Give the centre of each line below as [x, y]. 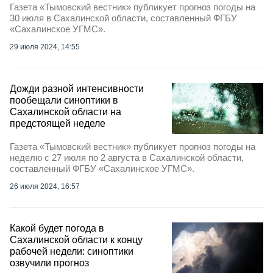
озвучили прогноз [49, 263]
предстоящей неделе [58, 123]
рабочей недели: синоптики [72, 252]
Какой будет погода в [57, 229]
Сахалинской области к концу [76, 240]
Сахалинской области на [66, 112]
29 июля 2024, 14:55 [45, 47]
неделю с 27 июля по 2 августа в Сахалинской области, [127, 158]
